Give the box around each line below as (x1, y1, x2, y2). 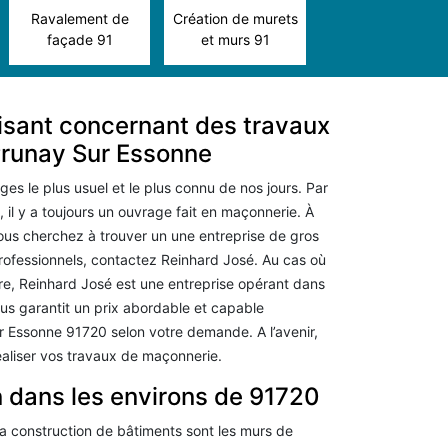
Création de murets (172, 10, 298, 27)
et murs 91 (200, 31, 270, 48)
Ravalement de (30, 10, 129, 27)
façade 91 (46, 31, 113, 48)
